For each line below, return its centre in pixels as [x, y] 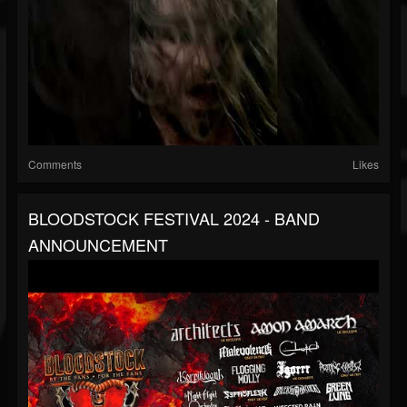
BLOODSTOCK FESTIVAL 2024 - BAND [174, 218]
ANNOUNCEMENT [98, 245]
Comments [55, 164]
